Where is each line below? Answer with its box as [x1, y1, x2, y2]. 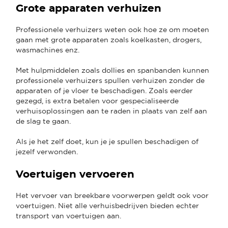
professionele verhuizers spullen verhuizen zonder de [16, 76, 205, 84]
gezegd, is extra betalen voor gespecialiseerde [16, 96, 179, 105]
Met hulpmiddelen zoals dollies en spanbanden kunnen [16, 66, 209, 74]
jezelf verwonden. [16, 147, 80, 156]
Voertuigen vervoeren [16, 169, 137, 180]
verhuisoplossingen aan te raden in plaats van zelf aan [16, 106, 207, 115]
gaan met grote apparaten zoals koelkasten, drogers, [16, 35, 202, 44]
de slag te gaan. [16, 117, 73, 125]
